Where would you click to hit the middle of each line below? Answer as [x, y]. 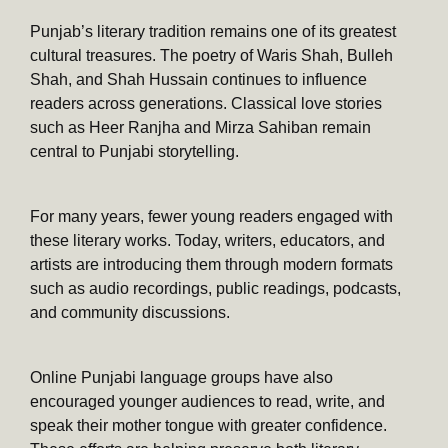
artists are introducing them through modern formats [211, 264]
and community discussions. [130, 312]
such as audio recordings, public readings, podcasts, [215, 288]
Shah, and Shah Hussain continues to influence [198, 79]
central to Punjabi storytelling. [134, 151]
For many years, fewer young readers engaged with [211, 216]
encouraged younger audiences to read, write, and [207, 401]
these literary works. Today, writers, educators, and [207, 240]
